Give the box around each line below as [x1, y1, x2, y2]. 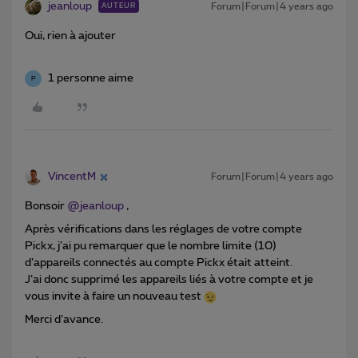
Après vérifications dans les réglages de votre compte [25, 224, 302, 236]
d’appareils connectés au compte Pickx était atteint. [25, 257, 295, 269]
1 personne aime [48, 73, 133, 85]
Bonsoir [25, 201, 67, 213]
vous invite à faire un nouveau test [25, 291, 204, 303]
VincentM [48, 171, 96, 183]
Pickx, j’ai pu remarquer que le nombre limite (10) [25, 241, 276, 253]
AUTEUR [101, 2, 136, 10]
